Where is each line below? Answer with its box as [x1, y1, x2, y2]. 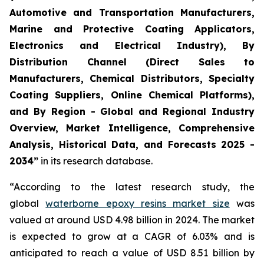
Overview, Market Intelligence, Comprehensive [9, 122, 255, 134]
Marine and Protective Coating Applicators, [9, 23, 255, 35]
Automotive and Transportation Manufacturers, [9, 6, 255, 18]
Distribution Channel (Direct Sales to [9, 56, 255, 68]
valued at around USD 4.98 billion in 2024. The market [9, 214, 255, 226]
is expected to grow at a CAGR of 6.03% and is [9, 230, 255, 242]
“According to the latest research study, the [9, 181, 255, 193]
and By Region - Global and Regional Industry [9, 105, 255, 117]
